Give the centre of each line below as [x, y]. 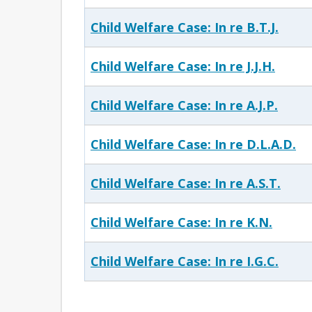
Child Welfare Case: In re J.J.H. [183, 66]
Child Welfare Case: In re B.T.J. [185, 27]
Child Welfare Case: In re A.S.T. [186, 183]
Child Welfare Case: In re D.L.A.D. [193, 144]
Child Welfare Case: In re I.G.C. [185, 261]
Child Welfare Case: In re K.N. [181, 222]
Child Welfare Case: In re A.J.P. [184, 105]
